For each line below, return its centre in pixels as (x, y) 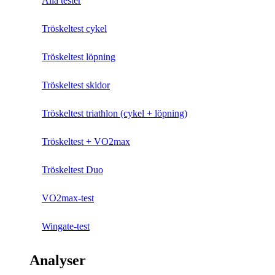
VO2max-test (68, 198)
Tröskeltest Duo (72, 169)
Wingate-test (66, 226)
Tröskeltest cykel (74, 28)
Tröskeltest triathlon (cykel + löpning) (114, 113)
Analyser (58, 261)
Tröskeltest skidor (76, 85)
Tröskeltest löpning (79, 56)
